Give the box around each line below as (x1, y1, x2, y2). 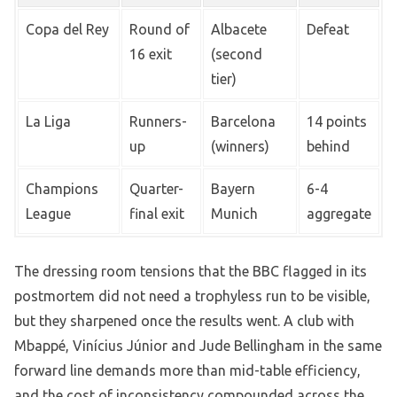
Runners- (129, 113, 187, 130)
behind (307, 138, 350, 155)
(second (211, 46, 262, 63)
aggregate (307, 206, 371, 222)
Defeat (307, 21, 349, 38)
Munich (211, 206, 258, 222)
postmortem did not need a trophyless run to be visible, (14, 288, 370, 305)
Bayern (211, 181, 255, 198)
